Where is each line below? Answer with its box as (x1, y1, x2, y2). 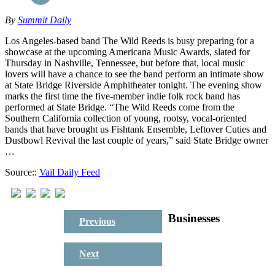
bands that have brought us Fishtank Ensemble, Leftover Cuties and (5, 123, 266, 134)
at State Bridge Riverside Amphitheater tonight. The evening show (5, 79, 262, 90)
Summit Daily (18, 14, 71, 25)
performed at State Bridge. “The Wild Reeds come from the (5, 101, 234, 112)
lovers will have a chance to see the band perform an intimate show (5, 68, 264, 79)
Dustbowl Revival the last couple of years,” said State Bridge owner (5, 134, 268, 145)
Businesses (168, 211, 220, 225)
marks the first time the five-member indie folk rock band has (5, 90, 240, 101)
